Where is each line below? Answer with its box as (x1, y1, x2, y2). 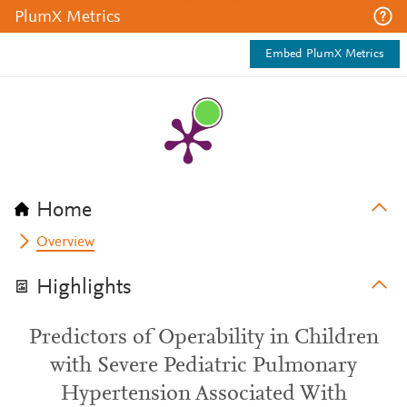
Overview (36, 235, 95, 250)
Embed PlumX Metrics (265, 48, 384, 61)
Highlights (36, 277, 132, 299)
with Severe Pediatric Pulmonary (50, 355, 357, 377)
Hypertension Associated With (60, 383, 347, 405)
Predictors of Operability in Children (28, 327, 379, 349)
